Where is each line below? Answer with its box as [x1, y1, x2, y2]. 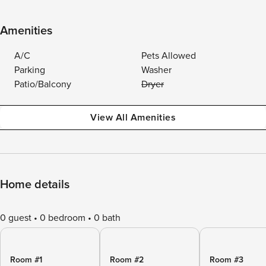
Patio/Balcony [14, 78, 71, 90]
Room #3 [210, 255, 243, 265]
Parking [14, 64, 45, 76]
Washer [141, 64, 172, 76]
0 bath [94, 212, 121, 224]
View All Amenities [90, 112, 176, 123]
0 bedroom [40, 212, 85, 224]
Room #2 [110, 255, 144, 265]
